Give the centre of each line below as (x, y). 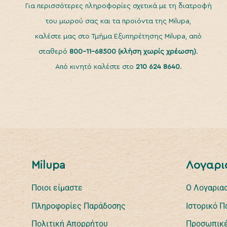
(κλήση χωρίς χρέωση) (156, 52)
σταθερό (54, 52)
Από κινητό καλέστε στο (95, 67)
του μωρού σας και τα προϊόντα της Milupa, (118, 21)
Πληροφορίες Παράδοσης (79, 206)
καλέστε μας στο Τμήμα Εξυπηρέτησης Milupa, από (118, 36)
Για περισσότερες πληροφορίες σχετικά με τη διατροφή (118, 6)
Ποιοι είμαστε (57, 188)
